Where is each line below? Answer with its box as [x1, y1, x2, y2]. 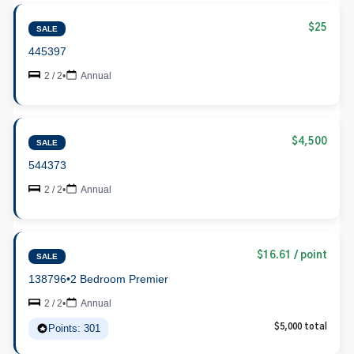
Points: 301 [48, 322, 101, 334]
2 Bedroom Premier [70, 273, 169, 285]
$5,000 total [274, 322, 328, 331]
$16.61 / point [257, 250, 328, 261]
